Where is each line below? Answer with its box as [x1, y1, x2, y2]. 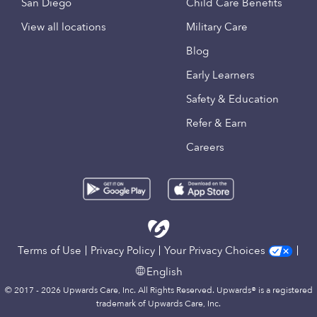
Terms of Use [18, 243, 82, 258]
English [146, 265, 183, 279]
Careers [185, 140, 224, 154]
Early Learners [185, 68, 255, 82]
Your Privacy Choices [164, 243, 269, 258]
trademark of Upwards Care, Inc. [96, 298, 221, 310]
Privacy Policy [91, 243, 156, 258]
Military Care [185, 20, 248, 34]
